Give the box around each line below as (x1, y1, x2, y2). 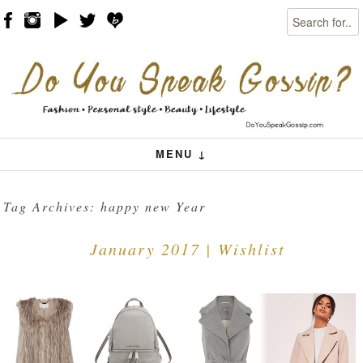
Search (287, 8, 323, 24)
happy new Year (100, 198, 207, 216)
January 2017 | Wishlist (90, 237, 285, 259)
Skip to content (17, 53, 102, 69)
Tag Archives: (3, 198, 101, 216)
